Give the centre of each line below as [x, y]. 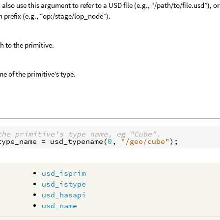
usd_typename [76, 141]
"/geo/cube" [145, 141]
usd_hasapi [64, 195]
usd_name [60, 206]
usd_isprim [64, 173]
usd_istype [64, 184]
